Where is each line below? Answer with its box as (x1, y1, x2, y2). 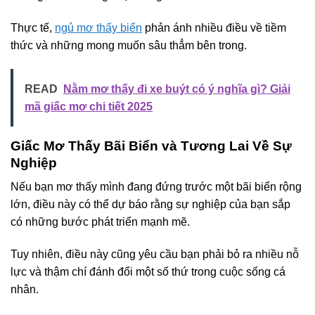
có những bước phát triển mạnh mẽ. (11, 216, 190, 229)
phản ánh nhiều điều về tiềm (142, 21, 286, 34)
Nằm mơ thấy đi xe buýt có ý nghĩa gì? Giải (63, 82, 290, 95)
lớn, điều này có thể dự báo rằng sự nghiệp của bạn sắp (11, 198, 290, 211)
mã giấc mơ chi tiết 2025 (25, 100, 153, 112)
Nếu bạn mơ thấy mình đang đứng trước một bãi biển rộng (11, 181, 302, 193)
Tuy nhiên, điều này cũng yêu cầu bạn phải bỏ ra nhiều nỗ (11, 248, 299, 261)
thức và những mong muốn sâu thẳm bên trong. (11, 39, 247, 51)
